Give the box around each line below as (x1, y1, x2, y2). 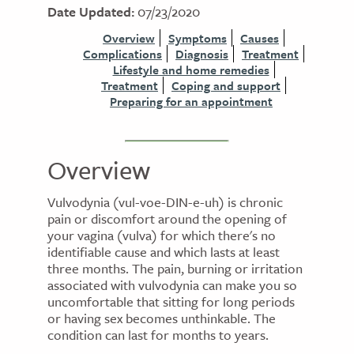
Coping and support (171, 77, 281, 94)
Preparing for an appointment (110, 92, 273, 110)
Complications (83, 45, 162, 62)
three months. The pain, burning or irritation (47, 258, 303, 278)
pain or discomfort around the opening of (47, 208, 287, 228)
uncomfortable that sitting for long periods (47, 291, 295, 311)
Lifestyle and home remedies (112, 61, 269, 78)
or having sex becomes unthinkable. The (47, 307, 276, 328)
